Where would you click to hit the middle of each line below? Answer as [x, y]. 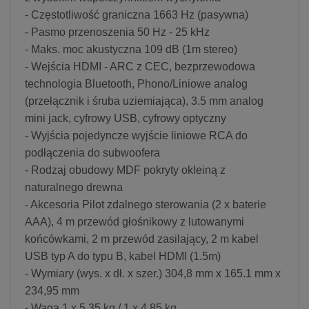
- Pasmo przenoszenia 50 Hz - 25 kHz [117, 32]
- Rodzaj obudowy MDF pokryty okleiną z [125, 170]
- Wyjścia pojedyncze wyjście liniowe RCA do [136, 135]
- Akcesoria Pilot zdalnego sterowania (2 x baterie [146, 204]
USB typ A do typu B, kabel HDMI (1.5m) [123, 256]
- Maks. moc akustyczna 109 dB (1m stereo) [131, 49]
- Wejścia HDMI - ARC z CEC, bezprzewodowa [140, 66]
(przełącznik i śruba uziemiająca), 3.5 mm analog [144, 101]
